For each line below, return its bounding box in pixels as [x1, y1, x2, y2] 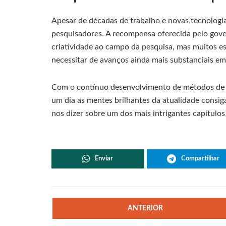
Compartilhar [181, 155, 219, 162]
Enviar [95, 155, 114, 162]
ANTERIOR [128, 204, 163, 212]
